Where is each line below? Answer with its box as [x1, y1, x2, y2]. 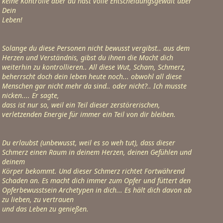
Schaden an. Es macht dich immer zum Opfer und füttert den [2, 176, 191, 185]
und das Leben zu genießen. [2, 204, 89, 214]
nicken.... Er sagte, [2, 91, 59, 100]
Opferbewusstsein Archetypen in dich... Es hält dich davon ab [2, 185, 192, 195]
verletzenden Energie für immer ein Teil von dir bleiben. [2, 110, 176, 119]
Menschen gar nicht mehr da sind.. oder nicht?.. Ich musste [2, 81, 187, 91]
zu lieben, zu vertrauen [2, 195, 74, 204]
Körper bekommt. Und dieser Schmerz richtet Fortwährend [2, 166, 185, 176]
